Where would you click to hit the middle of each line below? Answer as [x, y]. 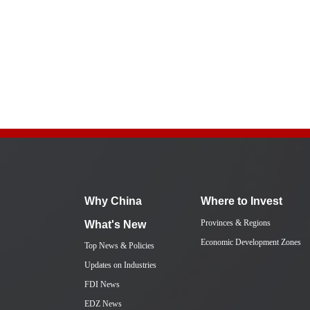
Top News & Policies [119, 246]
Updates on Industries [120, 265]
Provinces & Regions [236, 223]
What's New [115, 225]
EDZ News [103, 304]
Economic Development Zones [251, 242]
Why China [113, 201]
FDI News [102, 284]
